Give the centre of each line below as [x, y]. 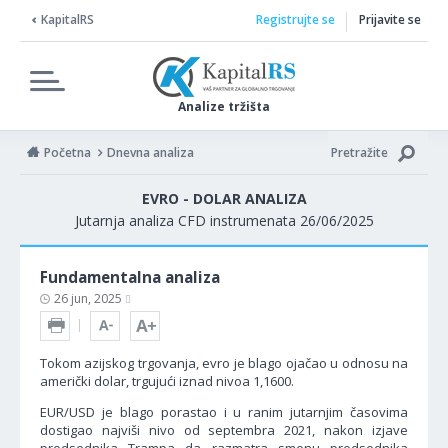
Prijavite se [390, 19]
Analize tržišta [224, 106]
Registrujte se [295, 19]
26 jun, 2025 [89, 298]
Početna [67, 152]
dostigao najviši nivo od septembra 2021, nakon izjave [224, 430]
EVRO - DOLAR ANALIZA [224, 198]
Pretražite [359, 152]
